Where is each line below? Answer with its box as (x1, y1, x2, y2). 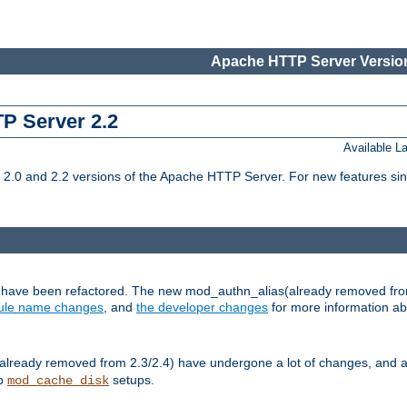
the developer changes (136, 299, 268, 314)
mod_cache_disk (7, 372, 109, 388)
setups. (109, 372, 154, 387)
